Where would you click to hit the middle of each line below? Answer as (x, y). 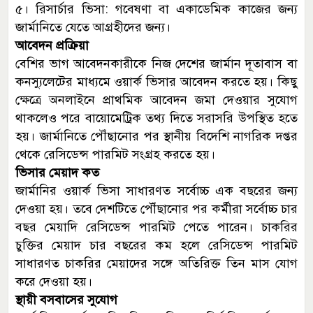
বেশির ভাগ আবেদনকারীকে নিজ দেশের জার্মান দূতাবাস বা (156, 63)
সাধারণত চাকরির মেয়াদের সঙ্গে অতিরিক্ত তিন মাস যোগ (156, 263)
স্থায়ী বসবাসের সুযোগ (66, 299)
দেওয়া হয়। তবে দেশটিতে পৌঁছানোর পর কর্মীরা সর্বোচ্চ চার (156, 209)
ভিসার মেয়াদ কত (57, 172)
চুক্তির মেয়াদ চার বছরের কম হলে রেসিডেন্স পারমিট (156, 245)
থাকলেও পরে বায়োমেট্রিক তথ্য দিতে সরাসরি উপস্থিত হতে (156, 118)
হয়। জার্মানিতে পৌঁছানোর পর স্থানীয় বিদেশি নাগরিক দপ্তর (156, 136)
